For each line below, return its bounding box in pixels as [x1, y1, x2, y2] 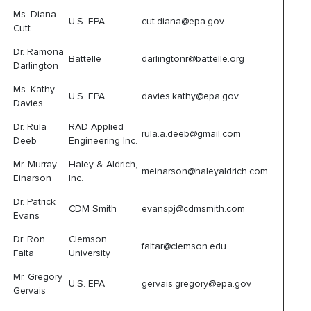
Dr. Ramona [13, 46, 65, 58]
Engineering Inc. [69, 135, 138, 146]
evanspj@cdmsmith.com [142, 203, 246, 215]
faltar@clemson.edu [142, 240, 227, 252]
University [69, 247, 111, 259]
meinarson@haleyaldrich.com [142, 165, 269, 177]
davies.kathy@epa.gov [142, 90, 239, 102]
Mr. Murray [13, 158, 58, 170]
